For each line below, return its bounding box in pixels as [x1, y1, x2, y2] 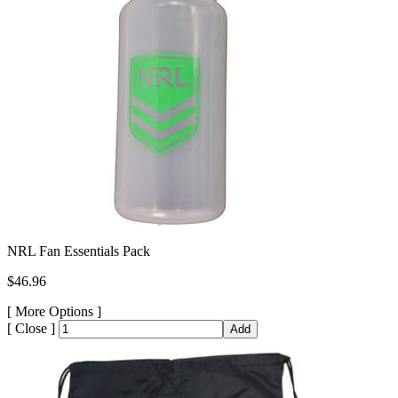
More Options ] [15, 303, 101, 319]
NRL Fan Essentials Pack [7, 243, 150, 259]
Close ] [15, 320, 55, 336]
